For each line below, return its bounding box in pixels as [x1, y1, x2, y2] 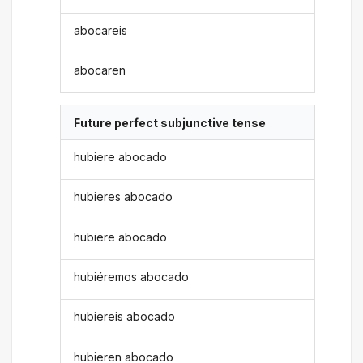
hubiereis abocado [74, 310, 176, 324]
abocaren [74, 63, 126, 78]
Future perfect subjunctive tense [74, 115, 267, 130]
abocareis [74, 23, 128, 37]
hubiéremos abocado [74, 270, 190, 284]
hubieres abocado [74, 190, 173, 204]
